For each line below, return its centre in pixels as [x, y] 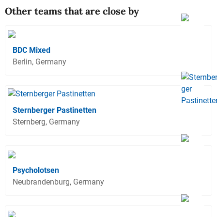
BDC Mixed [31, 50]
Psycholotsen [36, 170]
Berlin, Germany [39, 62]
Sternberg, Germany [46, 122]
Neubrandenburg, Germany [58, 182]
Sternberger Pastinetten [54, 110]
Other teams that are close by [72, 11]
